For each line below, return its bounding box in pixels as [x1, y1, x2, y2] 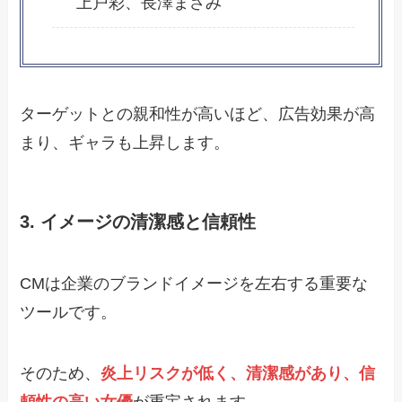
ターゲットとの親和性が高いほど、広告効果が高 [20, 104, 376, 123]
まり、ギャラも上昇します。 [20, 133, 231, 152]
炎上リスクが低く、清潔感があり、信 [100, 364, 376, 383]
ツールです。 [20, 303, 118, 322]
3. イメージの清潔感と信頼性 [20, 211, 257, 232]
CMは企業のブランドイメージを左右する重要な [20, 275, 369, 293]
